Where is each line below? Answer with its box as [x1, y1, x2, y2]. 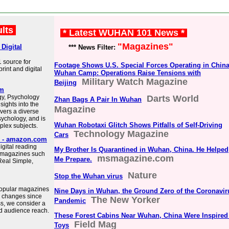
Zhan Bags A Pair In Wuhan [54, 96, 142, 103]
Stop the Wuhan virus [54, 172, 123, 180]
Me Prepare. [54, 155, 92, 163]
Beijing [54, 79, 77, 86]
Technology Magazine [74, 129, 169, 139]
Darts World [147, 94, 199, 104]
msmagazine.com [97, 153, 174, 164]
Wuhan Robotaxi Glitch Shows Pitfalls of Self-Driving [54, 121, 222, 129]
